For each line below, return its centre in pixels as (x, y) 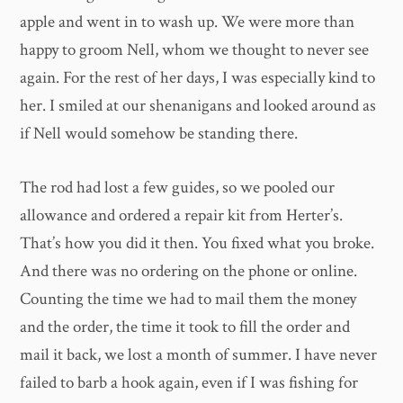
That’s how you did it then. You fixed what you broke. (197, 243)
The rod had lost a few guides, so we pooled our (178, 187)
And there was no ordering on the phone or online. (189, 271)
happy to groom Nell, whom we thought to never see (195, 50)
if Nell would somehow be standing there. (159, 134)
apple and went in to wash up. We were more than (188, 22)
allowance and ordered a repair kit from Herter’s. (182, 215)
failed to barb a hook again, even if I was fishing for (189, 382)
